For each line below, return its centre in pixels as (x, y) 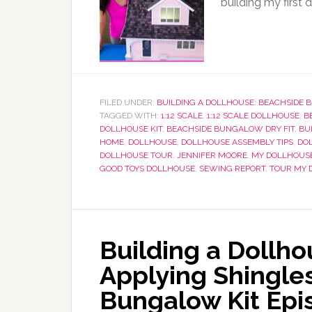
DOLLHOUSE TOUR (136, 155)
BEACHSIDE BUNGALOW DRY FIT (231, 129)
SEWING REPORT (232, 169)
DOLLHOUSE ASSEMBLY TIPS (237, 142)
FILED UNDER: (128, 102)
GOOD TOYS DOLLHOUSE (147, 169)
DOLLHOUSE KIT (131, 129)
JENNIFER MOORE (212, 155)
